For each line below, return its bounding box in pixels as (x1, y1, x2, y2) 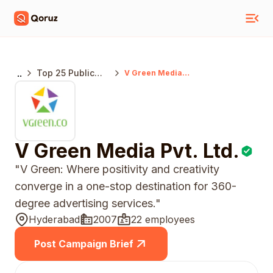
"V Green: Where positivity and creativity (15, 163, 219, 175)
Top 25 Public (37, 68, 94, 78)
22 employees (130, 213, 195, 225)
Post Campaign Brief (34, 238, 133, 250)
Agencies (37, 92, 76, 102)
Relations (37, 80, 77, 90)
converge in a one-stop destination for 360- (15, 180, 236, 193)
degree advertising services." (15, 197, 161, 210)
